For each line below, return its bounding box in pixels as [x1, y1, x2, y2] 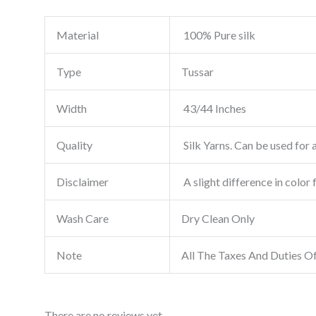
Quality [56, 138, 92, 152]
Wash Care [56, 212, 109, 226]
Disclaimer [56, 175, 109, 189]
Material [56, 28, 99, 42]
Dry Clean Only [181, 212, 255, 226]
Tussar [181, 65, 214, 79]
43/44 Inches [181, 102, 246, 116]
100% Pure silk [181, 28, 255, 42]
